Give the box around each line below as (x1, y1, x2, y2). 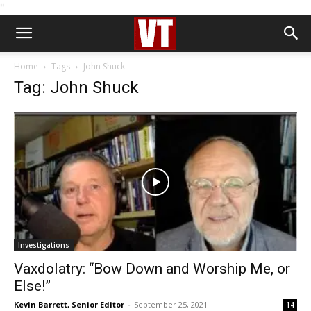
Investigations (18, 240, 69, 251)
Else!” (14, 278, 51, 295)
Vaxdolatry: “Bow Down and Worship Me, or (14, 260, 290, 278)
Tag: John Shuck (14, 78, 139, 97)
